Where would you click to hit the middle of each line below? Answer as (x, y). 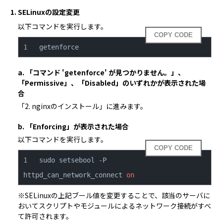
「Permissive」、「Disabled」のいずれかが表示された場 (111, 83)
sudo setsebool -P (73, 160)
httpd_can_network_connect (75, 175)
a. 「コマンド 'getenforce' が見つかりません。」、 (101, 72)
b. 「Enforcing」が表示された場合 (73, 126)
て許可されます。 (45, 216)
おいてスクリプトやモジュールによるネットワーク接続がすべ (114, 206)
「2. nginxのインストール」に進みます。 (82, 106)
